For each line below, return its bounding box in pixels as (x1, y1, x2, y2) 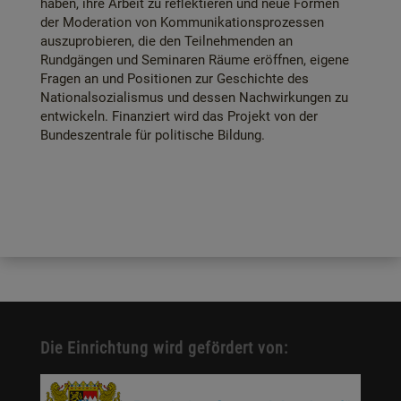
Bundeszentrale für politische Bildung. (40, 127, 265, 143)
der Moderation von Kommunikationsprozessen (40, 14, 324, 30)
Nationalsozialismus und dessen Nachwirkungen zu (40, 90, 348, 106)
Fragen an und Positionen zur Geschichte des (40, 71, 309, 87)
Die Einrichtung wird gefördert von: (39, 338, 288, 357)
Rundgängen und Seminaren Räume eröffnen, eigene (40, 52, 349, 68)
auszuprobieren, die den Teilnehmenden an (40, 33, 293, 49)
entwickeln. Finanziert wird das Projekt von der (40, 108, 318, 124)
